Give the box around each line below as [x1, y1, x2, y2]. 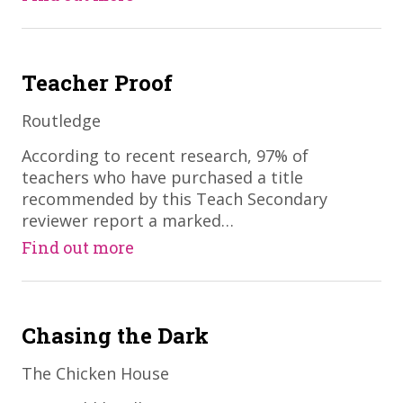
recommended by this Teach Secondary [21, 188, 327, 210]
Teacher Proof [21, 68, 173, 97]
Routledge [21, 110, 101, 131]
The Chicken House [21, 363, 169, 384]
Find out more [21, 237, 134, 258]
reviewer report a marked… [21, 210, 234, 231]
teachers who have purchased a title [21, 166, 303, 188]
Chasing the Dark [21, 321, 209, 350]
